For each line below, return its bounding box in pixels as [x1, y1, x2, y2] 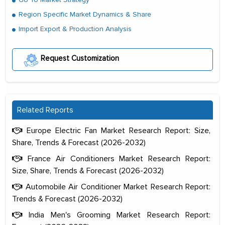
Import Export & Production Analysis [17, 25, 132, 34]
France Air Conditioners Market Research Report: [23, 153, 210, 164]
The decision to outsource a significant [33, 204, 192, 215]
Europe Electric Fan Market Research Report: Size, [23, 125, 210, 136]
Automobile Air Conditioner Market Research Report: [23, 181, 210, 192]
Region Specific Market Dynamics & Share [17, 10, 151, 19]
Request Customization [39, 53, 119, 63]
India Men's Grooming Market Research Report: [23, 209, 210, 220]
